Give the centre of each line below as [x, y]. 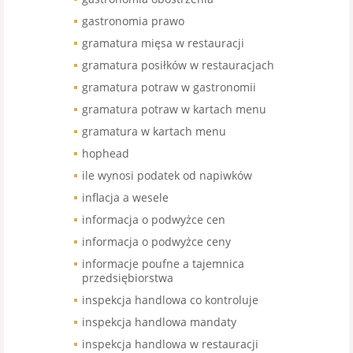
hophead [106, 153]
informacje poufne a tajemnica [163, 264]
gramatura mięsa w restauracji [163, 43]
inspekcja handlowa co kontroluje [170, 300]
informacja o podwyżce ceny [156, 242]
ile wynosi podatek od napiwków [167, 175]
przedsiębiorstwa [128, 278]
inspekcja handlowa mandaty [159, 322]
